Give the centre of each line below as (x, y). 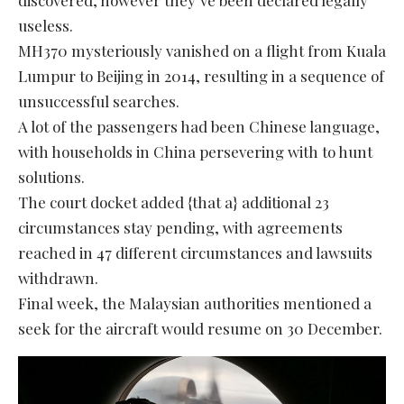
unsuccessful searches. (99, 101)
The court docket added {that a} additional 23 (174, 202)
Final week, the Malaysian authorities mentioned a (195, 303)
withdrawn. (58, 277)
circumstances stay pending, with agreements (180, 227)
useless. (46, 25)
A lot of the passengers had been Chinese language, (199, 126)
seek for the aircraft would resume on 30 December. (200, 328)
